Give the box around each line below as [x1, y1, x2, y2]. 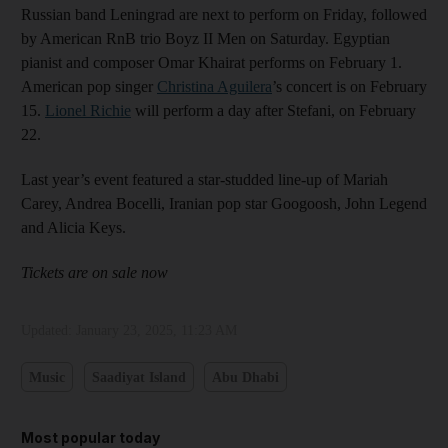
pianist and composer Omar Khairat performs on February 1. [21, 54, 402, 72]
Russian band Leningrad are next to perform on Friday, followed [21, 6, 427, 24]
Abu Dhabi [212, 369, 279, 385]
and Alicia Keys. [21, 219, 126, 237]
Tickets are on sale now [21, 264, 168, 282]
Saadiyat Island [91, 369, 186, 385]
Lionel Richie [45, 102, 131, 120]
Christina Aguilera [157, 78, 272, 96]
